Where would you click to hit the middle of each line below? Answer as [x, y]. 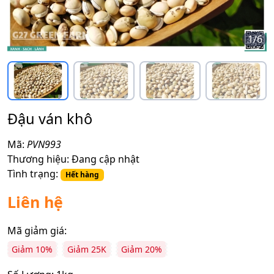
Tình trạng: [33, 173]
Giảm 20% [142, 249]
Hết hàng [82, 174]
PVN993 [44, 144]
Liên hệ [35, 202]
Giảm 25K [87, 249]
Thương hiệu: [38, 159]
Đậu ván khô [50, 118]
